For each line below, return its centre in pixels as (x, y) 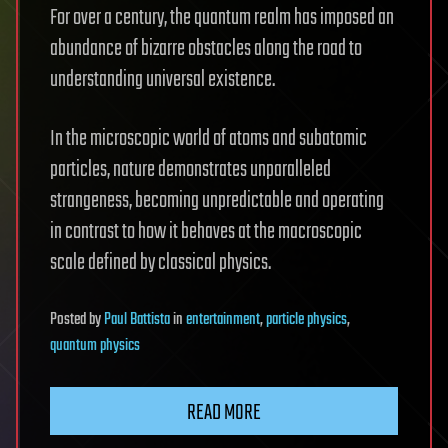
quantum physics (95, 346)
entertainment (223, 320)
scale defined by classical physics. (160, 263)
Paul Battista (137, 320)
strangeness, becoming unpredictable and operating (217, 201)
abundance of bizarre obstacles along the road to (206, 49)
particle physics (306, 320)
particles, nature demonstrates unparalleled (190, 170)
